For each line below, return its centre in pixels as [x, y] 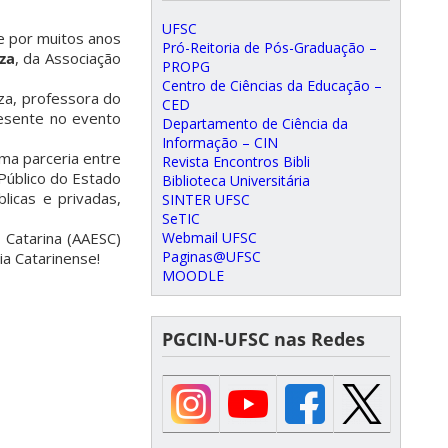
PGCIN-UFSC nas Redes [263, 338]
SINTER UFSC [206, 199]
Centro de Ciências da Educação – [272, 85]
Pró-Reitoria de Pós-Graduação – [269, 47]
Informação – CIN [220, 142]
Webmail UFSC [209, 237]
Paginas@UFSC [211, 256]
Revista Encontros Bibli [236, 161]
